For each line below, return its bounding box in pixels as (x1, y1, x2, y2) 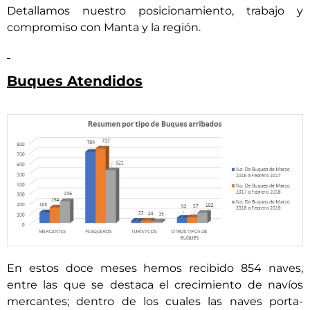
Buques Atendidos (7, 72, 143, 89)
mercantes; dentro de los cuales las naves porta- (7, 295, 303, 309)
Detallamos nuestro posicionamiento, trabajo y (7, 3, 303, 17)
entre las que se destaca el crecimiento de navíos (7, 278, 303, 292)
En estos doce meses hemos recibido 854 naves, (7, 262, 303, 275)
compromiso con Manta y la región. (7, 20, 201, 34)
